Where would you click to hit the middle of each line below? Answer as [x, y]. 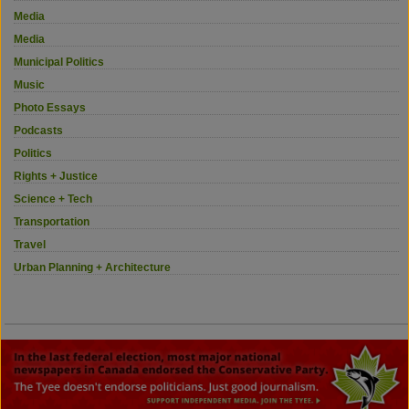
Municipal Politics [59, 62]
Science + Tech [53, 199]
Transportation [52, 221]
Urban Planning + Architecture [92, 267]
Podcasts [38, 130]
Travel [30, 244]
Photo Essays [50, 107]
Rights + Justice [56, 176]
